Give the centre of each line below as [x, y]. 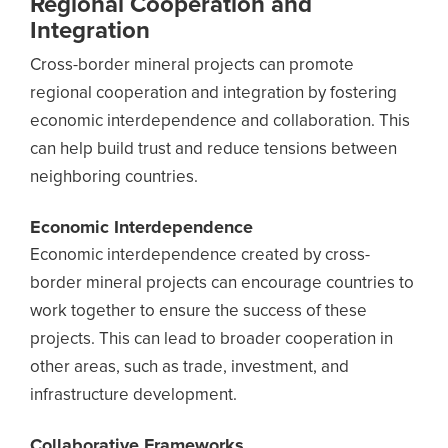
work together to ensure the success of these [198, 311]
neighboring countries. [114, 177]
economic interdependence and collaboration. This [220, 121]
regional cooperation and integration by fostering [213, 93]
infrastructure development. [133, 395]
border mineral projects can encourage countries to [222, 283]
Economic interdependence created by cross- [200, 255]
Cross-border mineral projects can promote [192, 65]
